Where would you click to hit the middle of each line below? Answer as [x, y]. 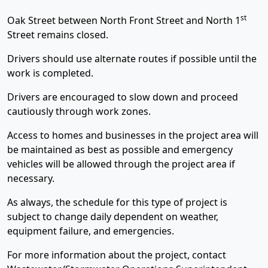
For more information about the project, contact [117, 255]
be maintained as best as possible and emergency [120, 150]
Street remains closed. [59, 35]
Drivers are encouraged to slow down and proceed [123, 97]
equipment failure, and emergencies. [91, 231]
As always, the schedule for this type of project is [117, 202]
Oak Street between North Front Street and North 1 [124, 20]
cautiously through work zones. [79, 111]
